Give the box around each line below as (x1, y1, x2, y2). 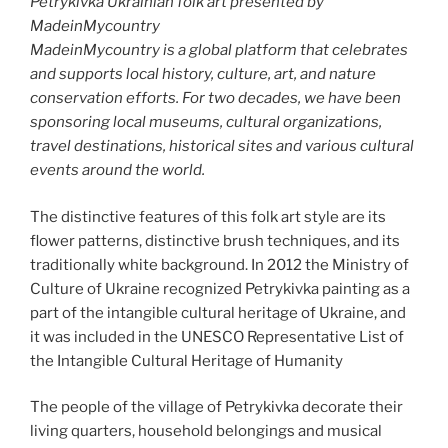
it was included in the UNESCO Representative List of (30, 327, 404, 346)
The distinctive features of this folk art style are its (30, 207, 386, 226)
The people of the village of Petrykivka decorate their (30, 398, 403, 417)
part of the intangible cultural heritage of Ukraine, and (30, 303, 406, 322)
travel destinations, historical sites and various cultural (30, 137, 414, 156)
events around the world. (30, 161, 205, 180)
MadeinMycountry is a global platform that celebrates (30, 41, 408, 60)
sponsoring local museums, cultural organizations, (30, 113, 382, 132)
